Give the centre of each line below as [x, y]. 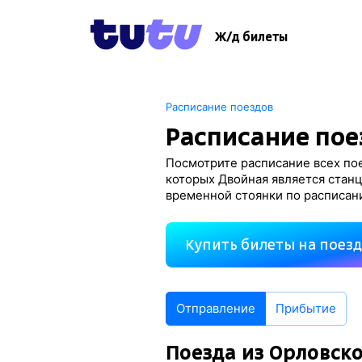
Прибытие [306, 308]
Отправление [216, 308]
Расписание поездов [220, 107]
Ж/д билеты [251, 37]
